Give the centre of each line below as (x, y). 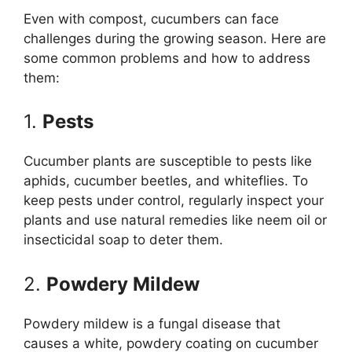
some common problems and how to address (167, 58)
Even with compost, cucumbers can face (151, 18)
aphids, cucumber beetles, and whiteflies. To (166, 181)
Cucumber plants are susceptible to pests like (168, 161)
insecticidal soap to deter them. (123, 240)
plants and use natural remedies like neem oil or (175, 220)
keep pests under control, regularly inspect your (174, 201)
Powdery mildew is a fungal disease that (152, 323)
